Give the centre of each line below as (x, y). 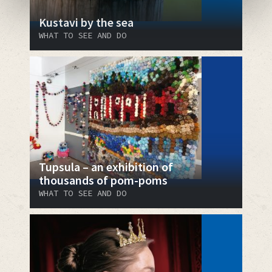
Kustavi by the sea (86, 22)
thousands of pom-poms (103, 180)
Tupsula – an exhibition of (106, 166)
